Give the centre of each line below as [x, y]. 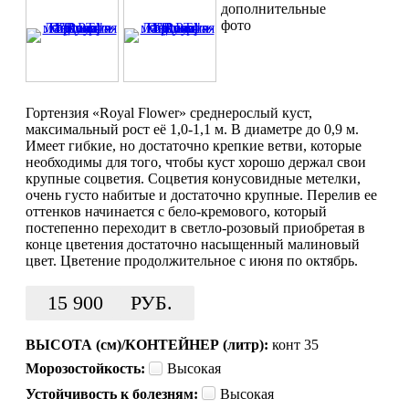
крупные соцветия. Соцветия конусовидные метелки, [193, 178]
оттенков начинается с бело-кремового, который [176, 211]
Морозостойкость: [85, 368]
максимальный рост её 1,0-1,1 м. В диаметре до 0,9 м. [192, 129]
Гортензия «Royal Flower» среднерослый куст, [169, 112]
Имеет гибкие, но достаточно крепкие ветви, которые [194, 145]
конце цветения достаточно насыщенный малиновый [193, 244]
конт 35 [295, 344]
